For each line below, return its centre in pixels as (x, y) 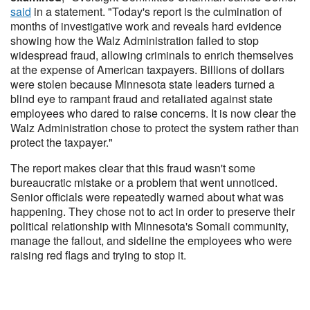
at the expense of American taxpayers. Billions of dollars (147, 70)
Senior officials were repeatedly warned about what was (147, 197)
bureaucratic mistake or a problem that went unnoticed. (144, 182)
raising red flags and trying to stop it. (98, 255)
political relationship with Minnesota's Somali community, (149, 226)
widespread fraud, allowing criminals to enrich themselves (152, 55)
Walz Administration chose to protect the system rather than (155, 128)
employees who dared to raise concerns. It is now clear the (153, 113)
